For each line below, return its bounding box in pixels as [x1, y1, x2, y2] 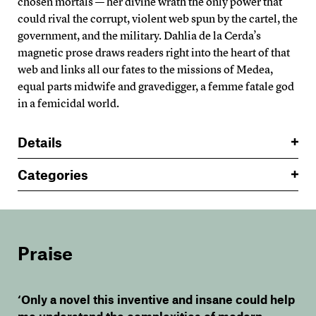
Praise [18, 241, 73, 264]
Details [18, 133, 62, 150]
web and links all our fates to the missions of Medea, [18, 62, 273, 76]
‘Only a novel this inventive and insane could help [18, 291, 295, 306]
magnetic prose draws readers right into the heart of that [18, 45, 290, 59]
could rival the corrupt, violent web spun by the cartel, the [18, 11, 298, 25]
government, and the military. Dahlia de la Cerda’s [18, 28, 261, 42]
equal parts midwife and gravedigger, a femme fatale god [18, 79, 294, 93]
